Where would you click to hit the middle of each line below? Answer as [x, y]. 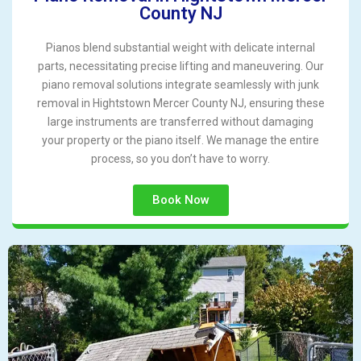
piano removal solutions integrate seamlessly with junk [180, 85]
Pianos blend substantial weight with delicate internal [180, 48]
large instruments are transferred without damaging [180, 122]
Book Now [180, 200]
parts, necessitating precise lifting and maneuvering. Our [180, 66]
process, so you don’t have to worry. [180, 159]
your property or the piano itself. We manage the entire [180, 141]
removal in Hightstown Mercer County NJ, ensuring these [180, 104]
